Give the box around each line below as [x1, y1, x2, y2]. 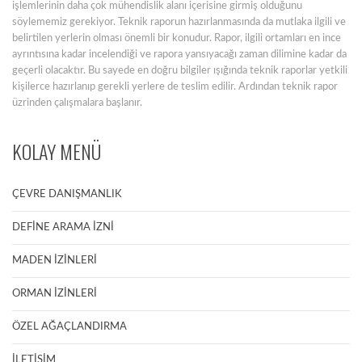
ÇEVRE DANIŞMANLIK [12, 189, 122, 200]
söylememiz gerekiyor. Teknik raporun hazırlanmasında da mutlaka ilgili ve [12, 17, 346, 27]
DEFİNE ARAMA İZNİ [12, 222, 114, 233]
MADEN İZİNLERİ [12, 255, 97, 266]
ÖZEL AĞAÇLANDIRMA [12, 322, 127, 332]
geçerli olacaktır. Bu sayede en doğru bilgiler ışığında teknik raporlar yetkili [12, 65, 347, 76]
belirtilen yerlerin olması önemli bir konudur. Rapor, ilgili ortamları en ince [12, 33, 341, 44]
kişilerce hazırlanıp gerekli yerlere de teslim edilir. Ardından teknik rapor [12, 82, 338, 92]
